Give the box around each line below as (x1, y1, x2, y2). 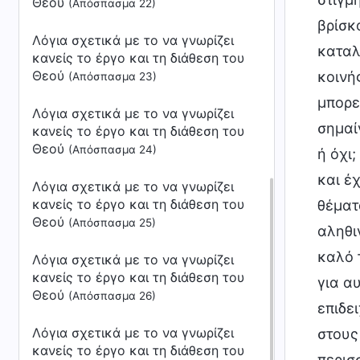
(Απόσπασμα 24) (68, 143, 157, 156)
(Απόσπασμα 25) (68, 216, 156, 229)
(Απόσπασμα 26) (68, 289, 156, 302)
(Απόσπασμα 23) (68, 70, 157, 83)
